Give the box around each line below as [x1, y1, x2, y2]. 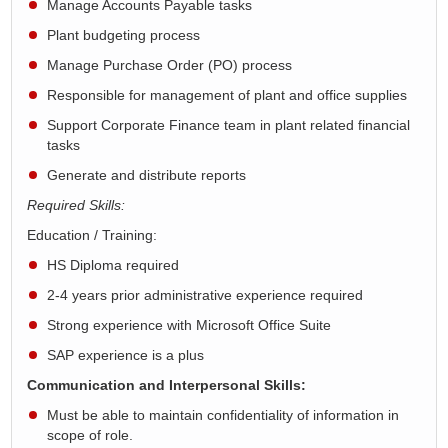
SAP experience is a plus [47, 347, 204, 363]
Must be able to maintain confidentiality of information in [47, 407, 399, 423]
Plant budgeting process [47, 27, 200, 43]
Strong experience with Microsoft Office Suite [47, 317, 331, 333]
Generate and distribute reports [47, 167, 246, 183]
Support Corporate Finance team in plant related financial [47, 117, 410, 133]
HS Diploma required [47, 257, 179, 273]
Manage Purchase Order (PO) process [47, 57, 292, 73]
